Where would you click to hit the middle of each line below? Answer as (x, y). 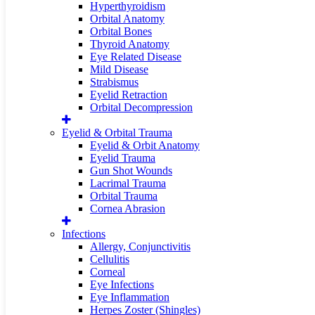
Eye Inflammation (130, 297)
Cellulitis (110, 259)
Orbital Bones (121, 31)
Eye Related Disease (136, 57)
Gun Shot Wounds (131, 171)
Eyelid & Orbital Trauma (117, 133)
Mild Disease (119, 69)
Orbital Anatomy (127, 19)
